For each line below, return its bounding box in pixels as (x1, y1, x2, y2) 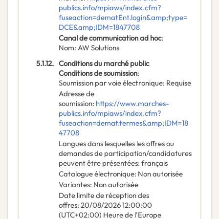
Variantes (59, 180, 90, 190)
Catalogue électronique (59, 169, 134, 179)
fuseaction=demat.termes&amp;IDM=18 (59, 118, 188, 128)
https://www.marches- (96, 99, 169, 109)
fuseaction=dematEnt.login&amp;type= (59, 13, 187, 22)
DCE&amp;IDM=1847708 (59, 22, 140, 32)
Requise (166, 78, 191, 88)
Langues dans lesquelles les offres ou (59, 139, 174, 149)
